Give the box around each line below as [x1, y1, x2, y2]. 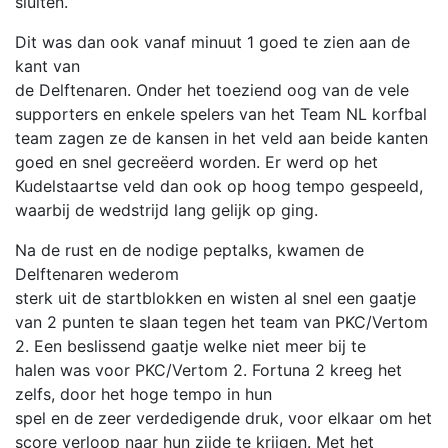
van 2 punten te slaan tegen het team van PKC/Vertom [15, 312, 428, 332]
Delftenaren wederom [15, 264, 179, 284]
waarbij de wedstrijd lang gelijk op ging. [15, 200, 318, 220]
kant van [15, 56, 80, 76]
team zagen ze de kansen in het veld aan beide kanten [15, 128, 428, 148]
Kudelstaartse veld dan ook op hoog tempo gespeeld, [15, 176, 423, 196]
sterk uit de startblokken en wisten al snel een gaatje [15, 288, 416, 308]
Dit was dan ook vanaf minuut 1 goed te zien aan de [15, 32, 410, 52]
